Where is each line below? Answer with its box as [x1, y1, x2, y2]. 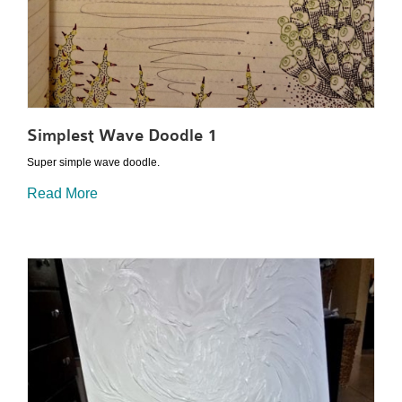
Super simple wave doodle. [27, 156, 160, 170]
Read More [27, 185, 98, 201]
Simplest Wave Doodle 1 [27, 125, 217, 145]
